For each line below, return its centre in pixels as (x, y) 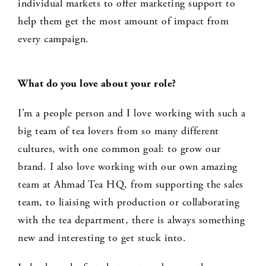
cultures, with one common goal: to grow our (119, 149)
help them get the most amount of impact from (123, 21)
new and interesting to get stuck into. (102, 238)
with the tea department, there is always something (131, 220)
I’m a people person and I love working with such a (132, 113)
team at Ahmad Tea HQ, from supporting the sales (131, 185)
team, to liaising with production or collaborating (129, 202)
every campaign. (53, 39)
